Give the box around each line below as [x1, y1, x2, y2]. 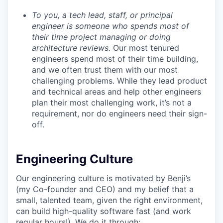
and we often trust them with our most [32, 65, 178, 75]
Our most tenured [113, 43, 179, 53]
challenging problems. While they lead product [32, 76, 207, 86]
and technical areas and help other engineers [32, 87, 201, 97]
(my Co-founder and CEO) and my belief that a [16, 184, 194, 194]
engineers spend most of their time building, [32, 54, 198, 64]
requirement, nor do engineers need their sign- [32, 109, 207, 118]
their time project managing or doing [32, 32, 171, 42]
